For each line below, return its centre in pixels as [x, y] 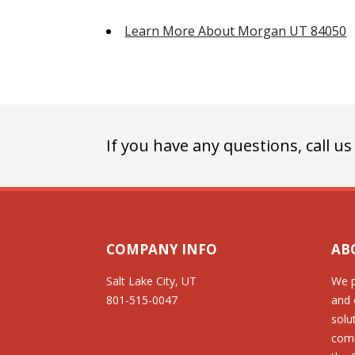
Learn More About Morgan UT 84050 [236, 31]
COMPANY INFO [162, 249]
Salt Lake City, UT [152, 281]
